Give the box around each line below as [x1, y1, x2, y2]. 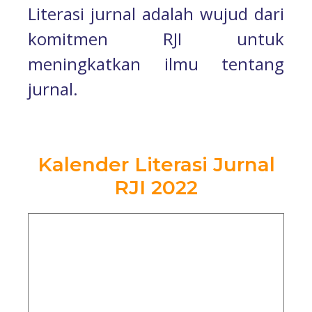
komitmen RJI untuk [28, 27, 284, 50]
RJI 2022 [114, 175, 198, 200]
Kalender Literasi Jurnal [37, 153, 275, 177]
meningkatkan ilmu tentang [28, 52, 284, 75]
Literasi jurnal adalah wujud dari [28, 2, 284, 25]
